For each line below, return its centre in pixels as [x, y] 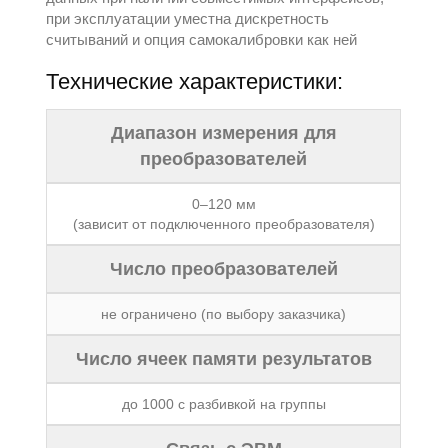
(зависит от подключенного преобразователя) [223, 224]
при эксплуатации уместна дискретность [188, 18]
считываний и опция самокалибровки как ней [202, 39]
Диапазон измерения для [223, 133]
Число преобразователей [223, 269]
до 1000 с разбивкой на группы [223, 404]
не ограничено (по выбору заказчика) [224, 314]
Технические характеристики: [195, 81]
